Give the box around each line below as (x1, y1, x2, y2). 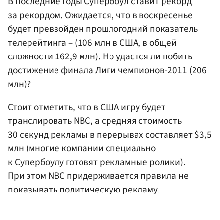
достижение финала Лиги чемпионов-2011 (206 (8, 63, 207, 77)
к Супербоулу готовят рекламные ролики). (8, 155, 186, 169)
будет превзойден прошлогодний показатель (8, 22, 198, 36)
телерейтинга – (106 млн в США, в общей (8, 35, 177, 50)
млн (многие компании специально (8, 141, 156, 156)
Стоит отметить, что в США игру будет (8, 100, 165, 114)
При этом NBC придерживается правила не (8, 169, 189, 183)
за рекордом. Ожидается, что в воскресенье (8, 8, 192, 22)
